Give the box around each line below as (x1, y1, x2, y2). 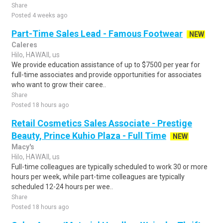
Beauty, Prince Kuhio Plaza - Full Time (11, 130, 166, 141)
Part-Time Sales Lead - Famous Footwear (11, 28, 183, 39)
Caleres (11, 41, 37, 49)
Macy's (11, 143, 34, 151)
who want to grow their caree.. (11, 81, 106, 89)
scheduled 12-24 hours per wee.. (11, 183, 113, 191)
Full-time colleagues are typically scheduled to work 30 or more (11, 163, 208, 171)
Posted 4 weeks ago (11, 12, 67, 19)
